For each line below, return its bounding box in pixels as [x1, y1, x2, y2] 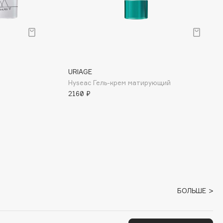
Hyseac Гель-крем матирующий [68, 79, 171, 87]
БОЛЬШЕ [177, 186, 208, 195]
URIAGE [68, 68, 92, 76]
